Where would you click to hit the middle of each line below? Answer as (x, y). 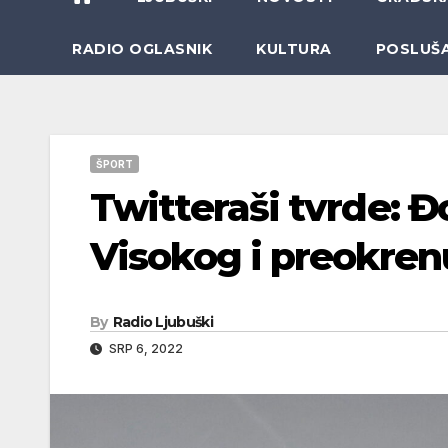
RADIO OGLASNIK (142, 48)
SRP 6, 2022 (144, 348)
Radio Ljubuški (162, 321)
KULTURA (294, 48)
